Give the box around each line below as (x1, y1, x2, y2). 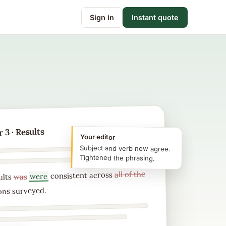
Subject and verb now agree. (79, 143, 171, 153)
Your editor (80, 133, 115, 141)
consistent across (48, 169, 115, 181)
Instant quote (132, 13, 179, 22)
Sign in (90, 13, 114, 22)
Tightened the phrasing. (79, 153, 155, 162)
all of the (114, 168, 145, 180)
